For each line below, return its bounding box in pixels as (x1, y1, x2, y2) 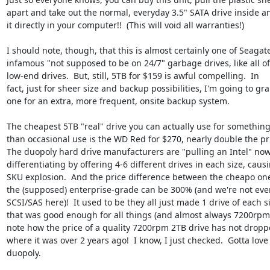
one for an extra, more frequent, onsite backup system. (6, 95, 230, 107)
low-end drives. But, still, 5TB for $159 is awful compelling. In (6, 69, 259, 81)
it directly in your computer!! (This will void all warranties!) (6, 19, 244, 31)
